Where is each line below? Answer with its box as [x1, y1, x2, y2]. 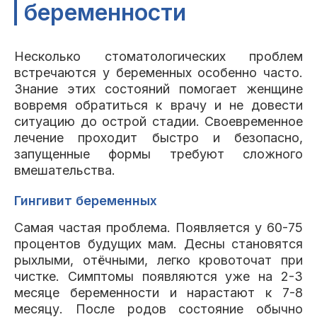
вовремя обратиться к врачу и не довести [14, 98, 303, 113]
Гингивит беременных [14, 193, 157, 208]
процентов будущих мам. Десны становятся [14, 236, 303, 251]
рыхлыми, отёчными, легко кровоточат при [14, 253, 303, 267]
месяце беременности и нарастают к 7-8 [14, 285, 303, 300]
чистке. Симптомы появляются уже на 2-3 [14, 269, 303, 284]
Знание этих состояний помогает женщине [14, 81, 303, 96]
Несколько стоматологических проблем [14, 49, 303, 64]
